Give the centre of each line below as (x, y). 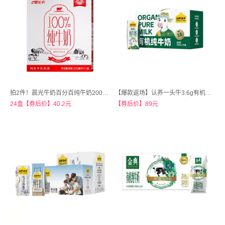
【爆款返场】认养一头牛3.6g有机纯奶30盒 (208, 93)
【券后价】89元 (137, 104)
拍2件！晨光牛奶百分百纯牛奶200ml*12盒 (105, 93)
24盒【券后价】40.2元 (41, 104)
